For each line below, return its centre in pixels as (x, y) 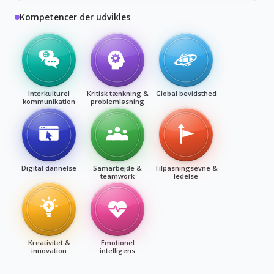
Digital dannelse (49, 168)
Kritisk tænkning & (117, 93)
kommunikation (49, 101)
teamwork (117, 176)
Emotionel (117, 242)
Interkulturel (49, 93)
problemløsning (117, 101)
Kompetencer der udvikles (75, 17)
